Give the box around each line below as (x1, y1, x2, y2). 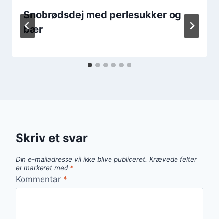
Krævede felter (149, 155, 197, 164)
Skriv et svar (16, 131, 88, 145)
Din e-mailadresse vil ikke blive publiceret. (16, 155, 147, 164)
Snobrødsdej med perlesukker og (23, 8, 181, 21)
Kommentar (16, 174, 63, 184)
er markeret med (16, 164, 70, 172)
